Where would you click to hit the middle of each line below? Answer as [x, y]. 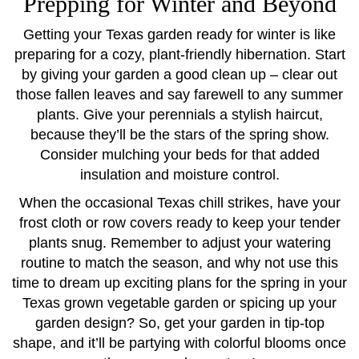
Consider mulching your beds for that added [179, 155]
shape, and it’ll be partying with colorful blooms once [179, 343]
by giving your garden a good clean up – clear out [179, 75]
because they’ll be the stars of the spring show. [179, 135]
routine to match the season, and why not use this [179, 263]
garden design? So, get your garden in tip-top [179, 323]
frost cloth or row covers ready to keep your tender [179, 223]
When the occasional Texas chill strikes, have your [179, 203]
